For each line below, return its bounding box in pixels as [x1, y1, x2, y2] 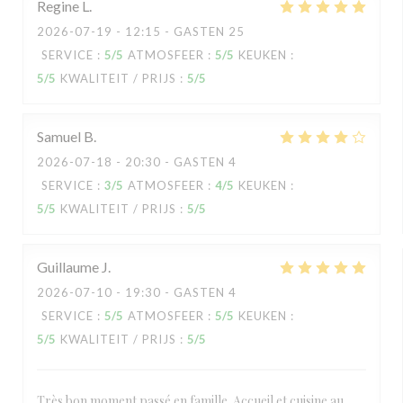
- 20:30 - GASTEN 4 [112, 155, 237, 169]
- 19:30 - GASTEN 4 [112, 285, 237, 300]
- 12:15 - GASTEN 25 [112, 24, 245, 39]
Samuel [37, 128, 81, 145]
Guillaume [37, 258, 99, 275]
